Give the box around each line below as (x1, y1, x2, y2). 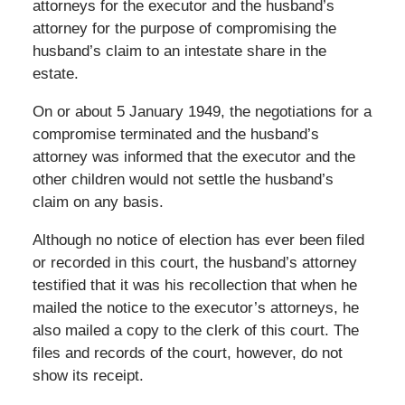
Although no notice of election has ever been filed (32, 231, 364, 249)
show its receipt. (32, 366, 144, 384)
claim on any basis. (32, 193, 164, 211)
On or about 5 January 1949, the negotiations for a (32, 102, 372, 120)
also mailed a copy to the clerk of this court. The (32, 321, 359, 339)
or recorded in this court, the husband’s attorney (32, 253, 357, 271)
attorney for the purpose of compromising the (32, 19, 336, 37)
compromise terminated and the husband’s (32, 125, 319, 143)
